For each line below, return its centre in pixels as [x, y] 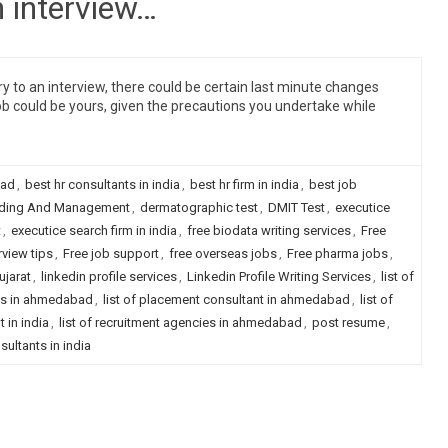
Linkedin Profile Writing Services [278, 276]
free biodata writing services [268, 230]
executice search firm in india [93, 230]
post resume [348, 322]
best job [332, 184]
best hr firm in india [244, 184]
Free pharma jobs [337, 253]
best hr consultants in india [102, 184]
